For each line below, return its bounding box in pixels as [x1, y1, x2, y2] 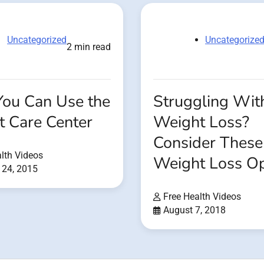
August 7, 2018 [163, 204, 226, 216]
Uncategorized [7, 34, 67, 46]
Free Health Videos [163, 191, 241, 203]
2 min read [67, 41, 111, 53]
